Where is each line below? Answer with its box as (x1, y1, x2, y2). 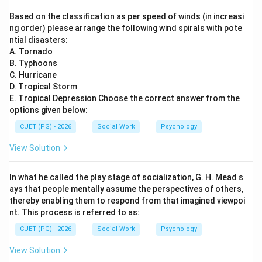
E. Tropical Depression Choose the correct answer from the (9, 94, 240, 103)
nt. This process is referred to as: (9, 208, 140, 217)
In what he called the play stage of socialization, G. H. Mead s (9, 173, 243, 182)
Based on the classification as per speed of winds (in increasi (9, 12, 244, 21)
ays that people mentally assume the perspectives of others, (9, 184, 243, 194)
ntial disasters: (9, 35, 68, 44)
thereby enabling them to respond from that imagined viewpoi (9, 196, 245, 205)
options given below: (9, 105, 88, 115)
